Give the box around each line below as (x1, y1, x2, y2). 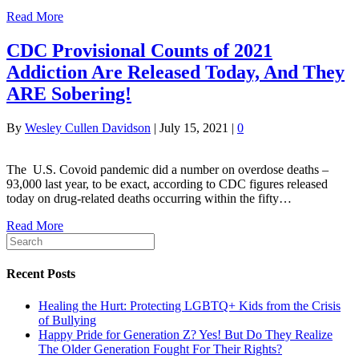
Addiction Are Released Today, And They (6, 62, 345, 83)
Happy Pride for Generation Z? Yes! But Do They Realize (38, 327, 333, 341)
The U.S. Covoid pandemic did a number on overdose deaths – (6, 163, 329, 177)
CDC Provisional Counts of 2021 (6, 40, 272, 62)
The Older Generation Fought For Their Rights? (38, 341, 282, 356)
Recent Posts (6, 267, 75, 281)
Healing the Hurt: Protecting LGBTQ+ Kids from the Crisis (38, 298, 341, 313)
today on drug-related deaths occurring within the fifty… (6, 192, 292, 206)
